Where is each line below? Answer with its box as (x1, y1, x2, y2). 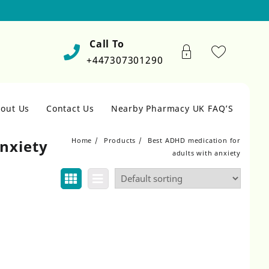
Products (103, 136, 136, 145)
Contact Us (46, 103, 94, 114)
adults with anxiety (172, 148, 241, 157)
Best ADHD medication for (147, 136, 241, 145)
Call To (89, 37, 124, 50)
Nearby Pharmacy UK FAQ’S (110, 103, 234, 114)
